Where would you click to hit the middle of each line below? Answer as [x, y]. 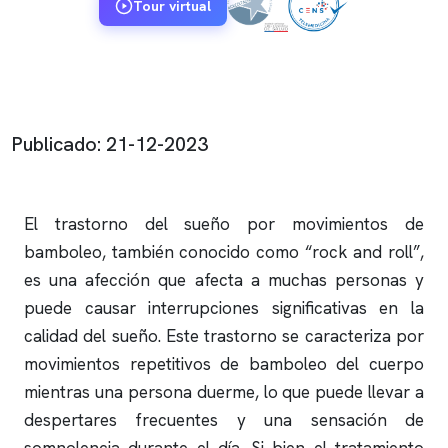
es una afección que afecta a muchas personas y [224, 280]
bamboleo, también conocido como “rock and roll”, [224, 252]
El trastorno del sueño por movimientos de [224, 224]
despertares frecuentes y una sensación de [224, 420]
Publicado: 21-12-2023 [110, 144]
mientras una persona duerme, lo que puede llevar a [224, 392]
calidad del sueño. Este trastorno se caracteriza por [224, 336]
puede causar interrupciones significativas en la [224, 308]
